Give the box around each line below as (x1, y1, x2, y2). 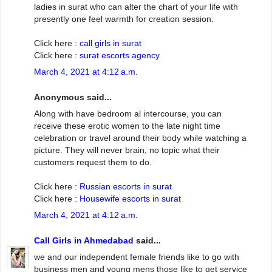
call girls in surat (80, 38, 141, 49)
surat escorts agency (80, 50, 160, 61)
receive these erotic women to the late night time (34, 121, 220, 131)
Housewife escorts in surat (80, 194, 181, 204)
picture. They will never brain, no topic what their (34, 145, 220, 155)
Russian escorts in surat (80, 182, 172, 192)
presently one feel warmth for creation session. (34, 14, 214, 24)
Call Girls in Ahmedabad (34, 235, 134, 245)
